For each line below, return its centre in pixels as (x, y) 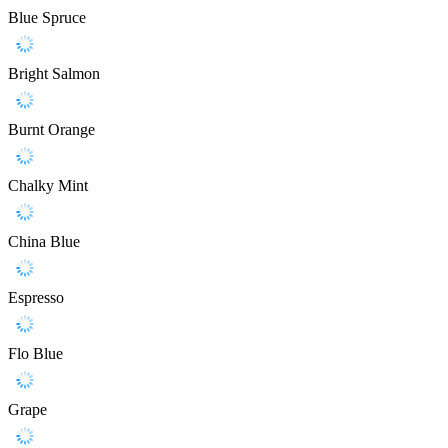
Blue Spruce (47, 18)
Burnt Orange (51, 130)
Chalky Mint (48, 186)
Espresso (36, 298)
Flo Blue (35, 354)
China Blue (44, 242)
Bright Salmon (54, 74)
